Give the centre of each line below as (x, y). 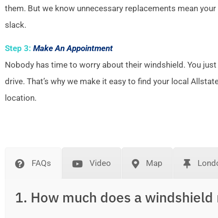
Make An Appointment (73, 48)
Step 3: (18, 48)
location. (21, 98)
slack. (16, 25)
